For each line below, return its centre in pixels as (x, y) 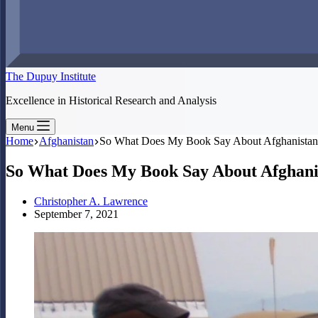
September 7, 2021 (76, 214)
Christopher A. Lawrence (91, 201)
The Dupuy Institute (51, 76)
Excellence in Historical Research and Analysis (111, 100)
